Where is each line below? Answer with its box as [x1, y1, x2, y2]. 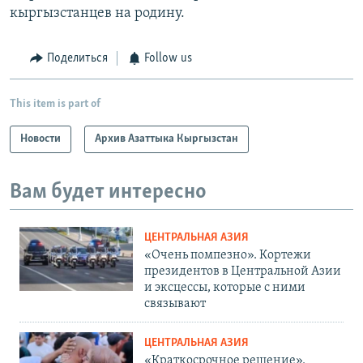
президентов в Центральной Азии [144, 265, 341, 279]
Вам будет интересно [10, 181, 207, 203]
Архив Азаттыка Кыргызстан [95, 132, 238, 145]
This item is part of [10, 97, 100, 110]
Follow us [144, 52, 192, 66]
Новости [20, 132, 61, 145]
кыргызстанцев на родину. [10, 6, 185, 22]
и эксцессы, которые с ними [144, 281, 305, 295]
